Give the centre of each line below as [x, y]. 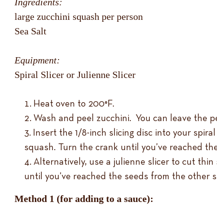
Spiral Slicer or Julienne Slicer [75, 75]
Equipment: [37, 60]
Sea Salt [31, 31]
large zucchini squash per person [79, 16]
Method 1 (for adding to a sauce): [84, 199]
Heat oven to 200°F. [74, 104]
